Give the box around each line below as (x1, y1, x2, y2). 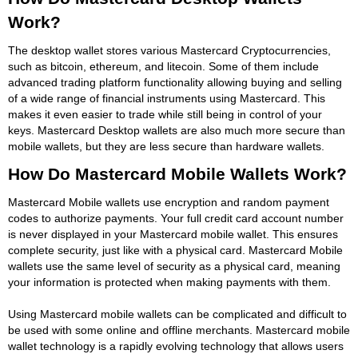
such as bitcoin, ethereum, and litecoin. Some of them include (8, 59, 319, 73)
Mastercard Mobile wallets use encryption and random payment (8, 195, 329, 209)
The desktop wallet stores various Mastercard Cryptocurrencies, (8, 43, 331, 57)
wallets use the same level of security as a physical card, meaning (8, 259, 340, 272)
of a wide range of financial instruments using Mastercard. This (8, 91, 325, 105)
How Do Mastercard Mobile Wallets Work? (8, 164, 347, 183)
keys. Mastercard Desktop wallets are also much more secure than (8, 123, 345, 137)
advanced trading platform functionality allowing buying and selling (8, 75, 342, 89)
